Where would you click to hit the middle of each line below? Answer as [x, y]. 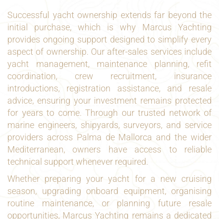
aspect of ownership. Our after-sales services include [109, 52]
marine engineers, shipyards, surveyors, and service [109, 125]
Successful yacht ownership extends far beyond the [109, 15]
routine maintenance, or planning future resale [109, 203]
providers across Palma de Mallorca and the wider [109, 137]
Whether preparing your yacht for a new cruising [109, 179]
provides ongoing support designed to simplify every [109, 39]
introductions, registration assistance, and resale [109, 88]
